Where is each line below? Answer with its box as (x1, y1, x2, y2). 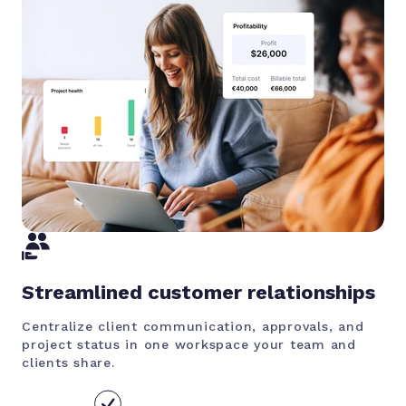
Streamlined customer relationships (22, 280, 375, 304)
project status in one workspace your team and (22, 336, 356, 352)
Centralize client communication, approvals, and (22, 318, 364, 333)
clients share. (22, 354, 115, 370)
